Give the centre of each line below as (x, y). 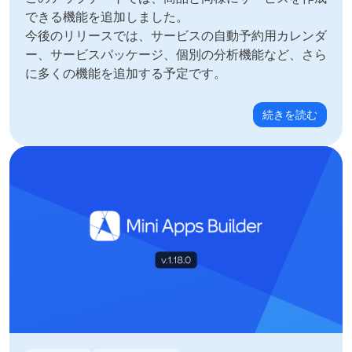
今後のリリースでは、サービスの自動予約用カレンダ (176, 35)
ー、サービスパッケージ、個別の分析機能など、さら (176, 54)
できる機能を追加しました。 (107, 16)
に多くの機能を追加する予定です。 (126, 73)
